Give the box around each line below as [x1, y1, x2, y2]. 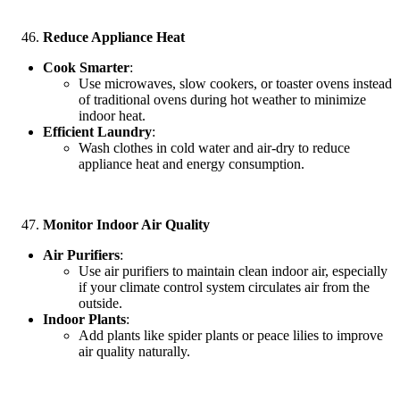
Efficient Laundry [43, 123, 152, 139]
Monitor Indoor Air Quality [43, 216, 210, 232]
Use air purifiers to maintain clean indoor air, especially [79, 262, 387, 279]
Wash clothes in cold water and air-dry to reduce [79, 139, 350, 155]
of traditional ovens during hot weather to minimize [79, 91, 366, 107]
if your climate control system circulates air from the [79, 279, 370, 295]
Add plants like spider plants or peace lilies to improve [79, 327, 383, 343]
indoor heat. [79, 107, 146, 123]
